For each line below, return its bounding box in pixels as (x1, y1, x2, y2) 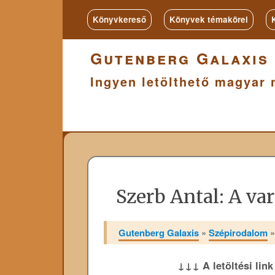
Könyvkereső (93, 14, 146, 25)
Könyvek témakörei (169, 14, 248, 25)
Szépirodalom (209, 225, 268, 239)
